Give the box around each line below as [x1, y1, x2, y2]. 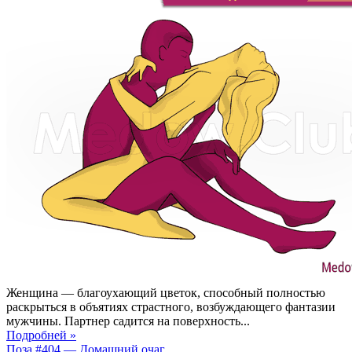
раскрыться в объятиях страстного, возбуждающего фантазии [6, 299, 335, 313]
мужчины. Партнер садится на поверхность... [6, 313, 250, 328]
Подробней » [6, 328, 76, 342]
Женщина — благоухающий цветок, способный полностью [6, 285, 325, 299]
